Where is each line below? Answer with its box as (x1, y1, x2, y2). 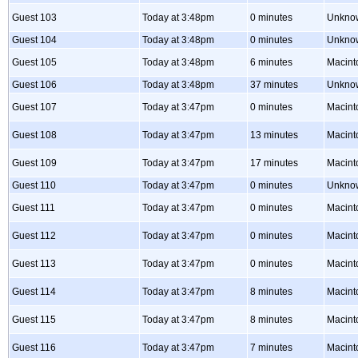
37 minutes (250, 79, 298, 90)
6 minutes (250, 57, 292, 68)
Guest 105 (12, 57, 57, 68)
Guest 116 (12, 342, 56, 353)
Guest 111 (12, 202, 55, 213)
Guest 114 (12, 286, 56, 297)
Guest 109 (12, 157, 57, 169)
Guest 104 (12, 34, 57, 46)
